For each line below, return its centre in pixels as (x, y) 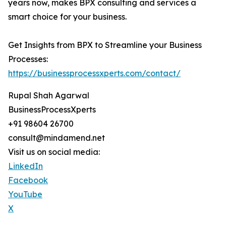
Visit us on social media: (54, 152)
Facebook (28, 180)
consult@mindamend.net (56, 138)
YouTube (25, 194)
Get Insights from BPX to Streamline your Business (105, 45)
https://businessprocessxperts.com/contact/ (94, 73)
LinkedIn (25, 166)
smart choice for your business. (67, 17)
